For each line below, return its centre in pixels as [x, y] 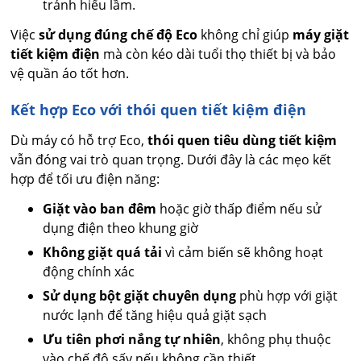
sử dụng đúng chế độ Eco [118, 35]
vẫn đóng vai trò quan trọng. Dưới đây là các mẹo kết [171, 160]
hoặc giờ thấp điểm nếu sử [239, 209]
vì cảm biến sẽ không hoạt [243, 253]
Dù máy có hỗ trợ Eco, [79, 141]
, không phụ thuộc [276, 340]
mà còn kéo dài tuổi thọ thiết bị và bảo [218, 54]
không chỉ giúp [245, 35]
